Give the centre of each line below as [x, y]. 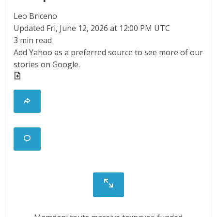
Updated [29, 28]
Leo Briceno [36, 16]
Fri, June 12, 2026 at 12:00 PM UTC [108, 28]
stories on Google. [47, 64]
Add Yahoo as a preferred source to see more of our [108, 52]
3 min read [33, 40]
